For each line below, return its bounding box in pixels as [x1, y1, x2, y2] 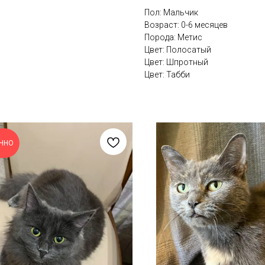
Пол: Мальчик [144, 8, 198, 17]
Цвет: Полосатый [144, 45, 211, 54]
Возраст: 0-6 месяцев [144, 20, 228, 30]
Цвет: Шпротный [144, 57, 208, 67]
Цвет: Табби [144, 70, 190, 79]
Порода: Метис [144, 33, 202, 42]
